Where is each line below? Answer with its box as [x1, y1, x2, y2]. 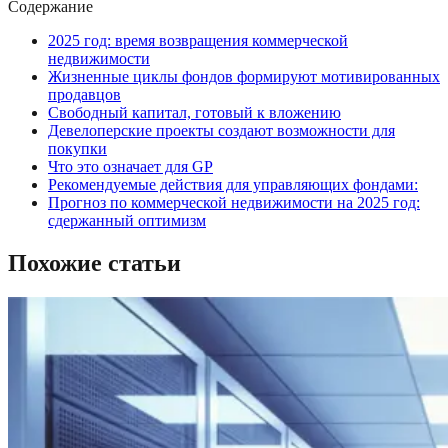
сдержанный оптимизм [48, 212, 206, 230]
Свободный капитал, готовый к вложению [48, 104, 341, 122]
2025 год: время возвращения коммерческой [48, 32, 348, 50]
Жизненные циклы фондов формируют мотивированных [48, 68, 440, 86]
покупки [48, 140, 107, 158]
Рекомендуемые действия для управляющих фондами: [48, 176, 418, 194]
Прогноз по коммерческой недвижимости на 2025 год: [48, 194, 420, 212]
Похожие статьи [8, 250, 181, 277]
